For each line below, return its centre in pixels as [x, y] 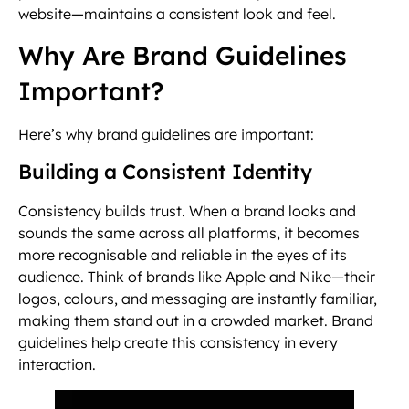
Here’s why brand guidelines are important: [166, 134]
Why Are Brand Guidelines [183, 55]
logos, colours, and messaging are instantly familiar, [198, 299]
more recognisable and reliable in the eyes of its [183, 255]
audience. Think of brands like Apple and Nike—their [197, 277]
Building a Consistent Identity [165, 172]
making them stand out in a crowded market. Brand [196, 321]
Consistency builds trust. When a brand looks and [187, 211]
